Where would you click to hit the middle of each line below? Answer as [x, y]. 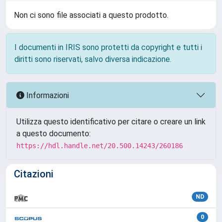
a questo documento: [54, 134]
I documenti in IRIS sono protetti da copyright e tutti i [108, 47]
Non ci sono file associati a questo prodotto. [91, 15]
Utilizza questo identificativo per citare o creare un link [111, 122]
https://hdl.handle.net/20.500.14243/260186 [100, 146]
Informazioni [47, 95]
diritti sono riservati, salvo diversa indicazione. [93, 59]
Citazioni [34, 174]
